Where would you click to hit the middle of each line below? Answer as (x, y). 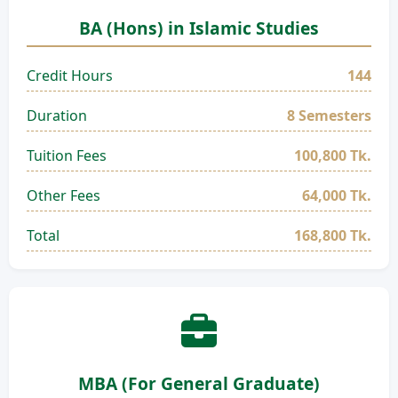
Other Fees (64, 195)
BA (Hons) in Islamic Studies (199, 28)
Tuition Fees (67, 155)
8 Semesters (329, 115)
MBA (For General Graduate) (199, 383)
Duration (57, 115)
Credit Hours (70, 76)
